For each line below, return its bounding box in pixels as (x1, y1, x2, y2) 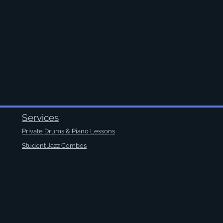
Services (22, 112, 59, 123)
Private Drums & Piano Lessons (22, 127, 115, 135)
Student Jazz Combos (22, 142, 87, 149)
